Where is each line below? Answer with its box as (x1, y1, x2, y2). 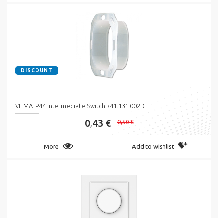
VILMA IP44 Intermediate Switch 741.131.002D (15, 102, 145, 109)
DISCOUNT (21, 67, 53, 73)
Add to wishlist (132, 143, 174, 150)
